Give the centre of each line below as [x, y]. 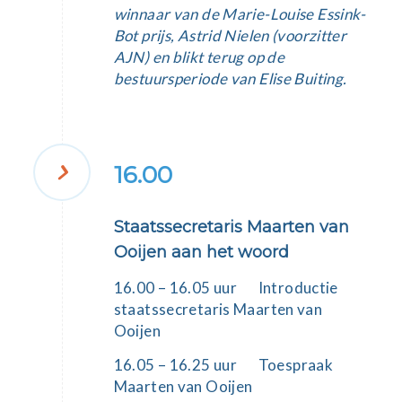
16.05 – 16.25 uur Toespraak [223, 364]
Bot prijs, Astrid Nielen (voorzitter [230, 36]
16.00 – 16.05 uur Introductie [226, 287]
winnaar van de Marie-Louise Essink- [240, 14]
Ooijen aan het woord [201, 253]
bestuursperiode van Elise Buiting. [230, 79]
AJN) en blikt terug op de [199, 57]
